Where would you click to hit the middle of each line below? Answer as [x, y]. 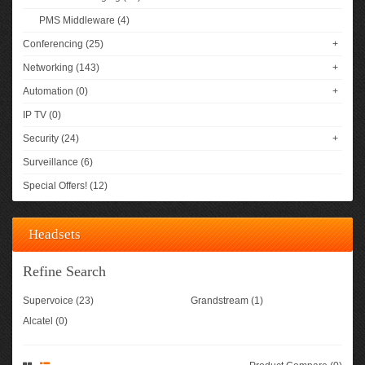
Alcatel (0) [45, 321]
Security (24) [51, 139]
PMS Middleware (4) [84, 20]
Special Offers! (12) [65, 186]
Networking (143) [61, 68]
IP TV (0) [42, 115]
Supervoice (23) [58, 301]
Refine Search [64, 271]
